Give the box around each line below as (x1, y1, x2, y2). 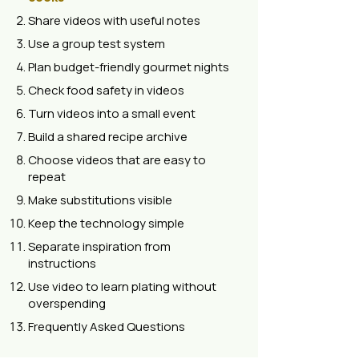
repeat (28, 168, 66, 185)
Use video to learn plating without (28, 278, 216, 295)
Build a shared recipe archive (28, 128, 188, 145)
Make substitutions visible (28, 192, 172, 208)
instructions (28, 255, 96, 272)
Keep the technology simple (28, 215, 184, 232)
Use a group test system (28, 35, 165, 52)
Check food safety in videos (28, 82, 184, 99)
